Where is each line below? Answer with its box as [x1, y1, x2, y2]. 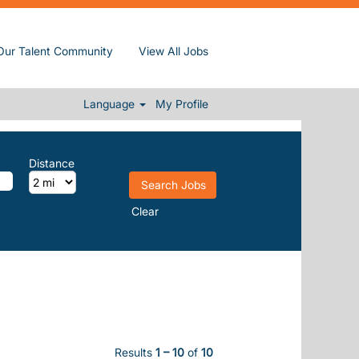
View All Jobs [139, 43, 208, 58]
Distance [29, 156, 75, 170]
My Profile [155, 96, 208, 111]
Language [83, 96, 139, 111]
